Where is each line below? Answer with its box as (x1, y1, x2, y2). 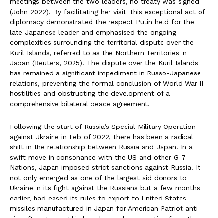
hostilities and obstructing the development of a (10, 90, 170, 98)
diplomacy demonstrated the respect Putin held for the (10, 18, 194, 26)
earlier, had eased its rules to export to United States (10, 194, 186, 202)
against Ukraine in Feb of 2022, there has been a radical (10, 133, 193, 141)
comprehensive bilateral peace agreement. (10, 100, 150, 108)
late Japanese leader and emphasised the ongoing (10, 28, 176, 36)
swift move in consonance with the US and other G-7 (10, 153, 186, 162)
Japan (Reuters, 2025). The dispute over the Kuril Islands (10, 59, 198, 67)
